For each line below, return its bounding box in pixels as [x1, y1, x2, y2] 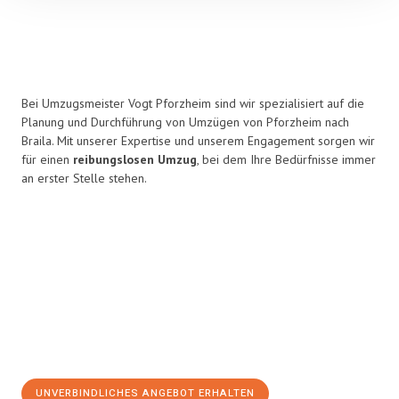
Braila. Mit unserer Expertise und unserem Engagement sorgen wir [21, 133, 375, 149]
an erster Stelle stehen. [21, 170, 147, 186]
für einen [21, 151, 73, 167]
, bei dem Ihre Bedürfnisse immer [197, 151, 376, 167]
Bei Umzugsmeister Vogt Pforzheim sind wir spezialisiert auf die [21, 95, 364, 111]
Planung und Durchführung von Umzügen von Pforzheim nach [21, 114, 349, 130]
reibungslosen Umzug [73, 151, 197, 167]
